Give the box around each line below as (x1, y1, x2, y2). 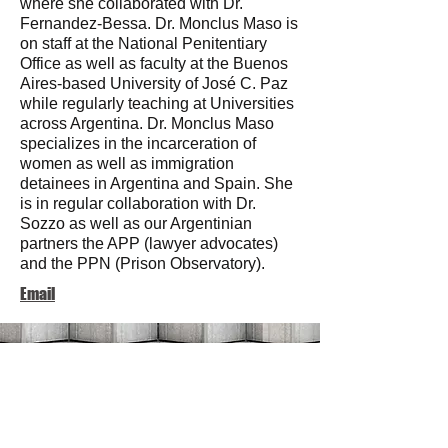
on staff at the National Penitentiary (20, 35, 267, 52)
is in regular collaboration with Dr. (20, 195, 256, 212)
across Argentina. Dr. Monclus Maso (20, 115, 274, 132)
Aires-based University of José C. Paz (20, 75, 288, 92)
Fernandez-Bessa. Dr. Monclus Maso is (20, 15, 298, 32)
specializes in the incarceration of (20, 135, 256, 152)
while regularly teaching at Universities (20, 95, 294, 112)
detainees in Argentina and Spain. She (20, 175, 293, 192)
